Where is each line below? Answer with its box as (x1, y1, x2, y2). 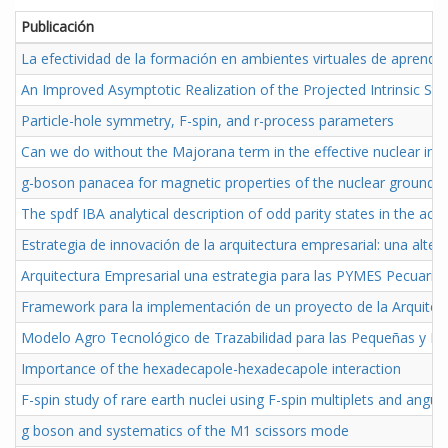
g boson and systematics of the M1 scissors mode (21, 421, 349, 441)
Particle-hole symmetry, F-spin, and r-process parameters (21, 111, 394, 131)
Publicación (21, 17, 94, 37)
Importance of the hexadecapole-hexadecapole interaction (21, 359, 401, 379)
